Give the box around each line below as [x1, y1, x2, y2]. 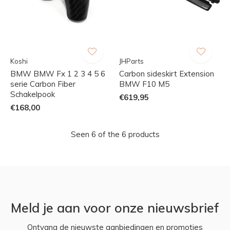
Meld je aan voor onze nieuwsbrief [11, 199, 219, 216]
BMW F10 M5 [119, 79, 169, 89]
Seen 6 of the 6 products [70, 129, 160, 139]
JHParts [119, 56, 144, 65]
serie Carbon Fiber [10, 79, 75, 89]
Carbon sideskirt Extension [119, 68, 214, 79]
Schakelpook [10, 89, 55, 99]
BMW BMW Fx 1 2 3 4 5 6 [10, 68, 105, 79]
